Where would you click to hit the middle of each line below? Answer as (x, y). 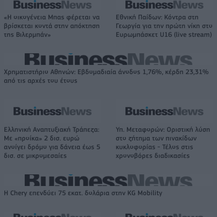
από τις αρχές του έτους (41, 80)
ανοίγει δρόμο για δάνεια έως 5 (52, 147)
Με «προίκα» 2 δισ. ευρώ (42, 138)
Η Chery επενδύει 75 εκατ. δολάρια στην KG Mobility (83, 193)
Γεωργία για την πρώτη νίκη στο (164, 25)
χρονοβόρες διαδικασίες (153, 155)
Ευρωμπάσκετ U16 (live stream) (164, 34)
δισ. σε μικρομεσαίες (35, 155)
